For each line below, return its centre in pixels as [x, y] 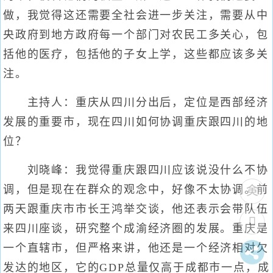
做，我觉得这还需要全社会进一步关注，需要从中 [136, 15]
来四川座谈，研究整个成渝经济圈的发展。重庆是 [136, 229]
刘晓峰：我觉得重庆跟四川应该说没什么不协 [136, 170]
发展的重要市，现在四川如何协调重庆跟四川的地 [136, 122]
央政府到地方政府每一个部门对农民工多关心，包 [136, 35]
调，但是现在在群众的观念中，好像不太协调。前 [136, 190]
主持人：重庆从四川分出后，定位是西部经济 [136, 102]
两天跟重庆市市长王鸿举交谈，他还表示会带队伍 [136, 209]
